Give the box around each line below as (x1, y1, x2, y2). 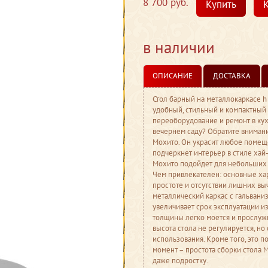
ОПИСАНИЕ (153, 71, 193, 81)
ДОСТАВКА (213, 71, 251, 81)
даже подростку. (153, 255, 208, 266)
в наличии (143, 37, 215, 57)
